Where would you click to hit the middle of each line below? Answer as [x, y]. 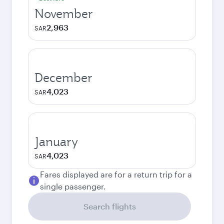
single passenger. [73, 186]
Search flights [109, 206]
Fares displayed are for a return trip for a [116, 174]
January [56, 141]
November [64, 13]
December [63, 77]
